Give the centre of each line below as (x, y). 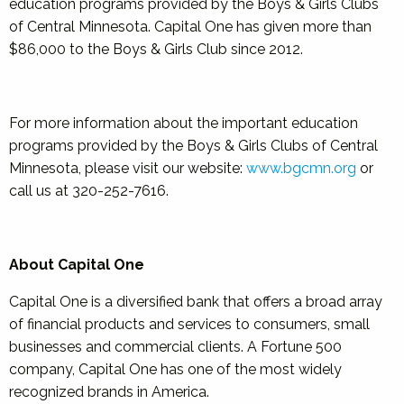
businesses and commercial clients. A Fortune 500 (175, 347)
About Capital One (77, 265)
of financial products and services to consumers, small (189, 324)
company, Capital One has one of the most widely (175, 369)
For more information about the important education (184, 123)
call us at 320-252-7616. (89, 191)
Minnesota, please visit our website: (128, 168)
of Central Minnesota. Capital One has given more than (190, 27)
